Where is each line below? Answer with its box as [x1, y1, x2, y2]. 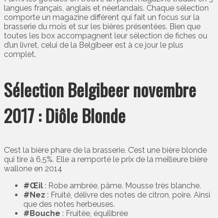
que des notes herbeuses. [23, 200, 115, 209]
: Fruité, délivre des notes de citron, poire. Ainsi [45, 190, 210, 200]
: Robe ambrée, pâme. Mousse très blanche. [43, 181, 201, 191]
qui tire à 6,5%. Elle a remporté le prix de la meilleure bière [4, 155, 207, 164]
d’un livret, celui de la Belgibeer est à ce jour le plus [4, 40, 183, 50]
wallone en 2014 [4, 164, 62, 174]
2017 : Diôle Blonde [4, 102, 126, 128]
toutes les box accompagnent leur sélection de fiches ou [4, 31, 207, 41]
